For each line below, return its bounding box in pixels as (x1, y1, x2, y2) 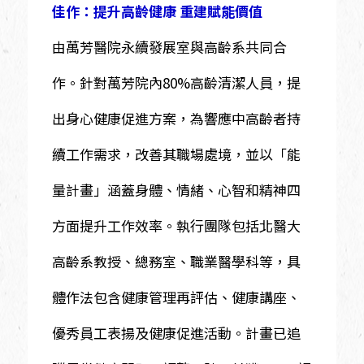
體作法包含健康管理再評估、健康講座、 (51, 286, 301, 307)
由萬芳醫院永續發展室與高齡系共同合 (51, 36, 287, 57)
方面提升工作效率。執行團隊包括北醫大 (51, 214, 301, 236)
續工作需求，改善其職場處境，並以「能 (51, 143, 301, 164)
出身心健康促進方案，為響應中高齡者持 (51, 107, 301, 128)
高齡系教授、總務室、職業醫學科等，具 (51, 250, 301, 271)
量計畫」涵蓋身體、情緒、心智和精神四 (51, 179, 301, 200)
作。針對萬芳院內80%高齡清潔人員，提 (51, 71, 301, 93)
